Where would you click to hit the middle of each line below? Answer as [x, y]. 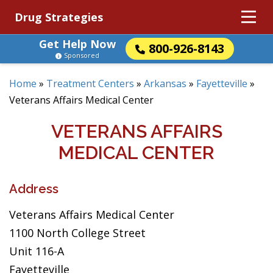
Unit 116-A [37, 251]
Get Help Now [77, 44]
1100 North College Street [77, 233]
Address [34, 189]
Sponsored [82, 55]
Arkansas [165, 83]
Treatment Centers [90, 83]
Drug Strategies [59, 17]
